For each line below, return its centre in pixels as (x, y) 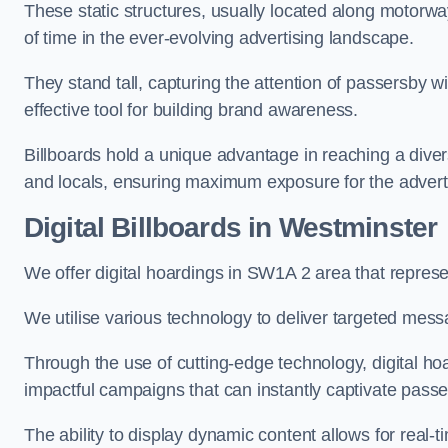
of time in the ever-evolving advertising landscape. (221, 38)
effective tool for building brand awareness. (193, 110)
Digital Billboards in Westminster (231, 227)
